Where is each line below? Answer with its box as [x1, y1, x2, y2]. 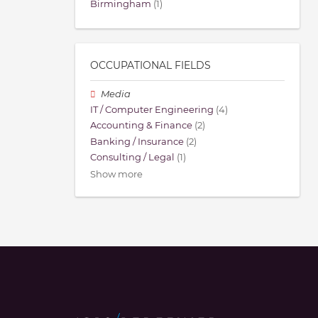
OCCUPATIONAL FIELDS [90, 58, 211, 72]
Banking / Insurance [90, 136, 184, 147]
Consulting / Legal [90, 151, 175, 163]
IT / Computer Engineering [90, 104, 214, 116]
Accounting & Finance [90, 120, 192, 131]
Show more [90, 168, 143, 180]
